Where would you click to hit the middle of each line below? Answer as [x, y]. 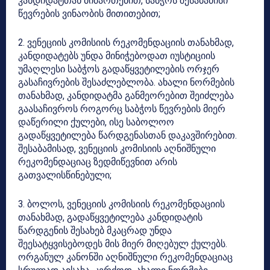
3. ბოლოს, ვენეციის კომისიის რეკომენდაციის [121, 204]
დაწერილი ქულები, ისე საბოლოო [96, 122]
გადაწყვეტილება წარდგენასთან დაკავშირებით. [127, 136]
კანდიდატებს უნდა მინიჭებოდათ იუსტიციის [117, 56]
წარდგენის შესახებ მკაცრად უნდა [95, 231]
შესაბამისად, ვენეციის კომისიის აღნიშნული [117, 149]
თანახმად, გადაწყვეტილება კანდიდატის [110, 218]
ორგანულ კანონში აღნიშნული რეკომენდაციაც [125, 257]
